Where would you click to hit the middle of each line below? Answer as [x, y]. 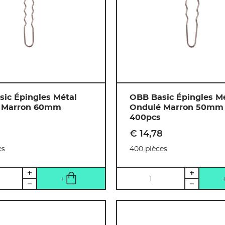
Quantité [135, 174]
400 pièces [148, 149]
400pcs [145, 118]
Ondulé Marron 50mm [176, 108]
